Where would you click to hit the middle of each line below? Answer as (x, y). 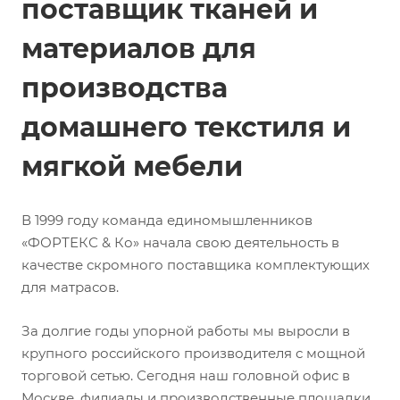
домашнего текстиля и (186, 127)
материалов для (139, 49)
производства (125, 88)
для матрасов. (70, 287)
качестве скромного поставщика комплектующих (196, 265)
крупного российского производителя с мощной (193, 353)
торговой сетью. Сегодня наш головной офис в (186, 375)
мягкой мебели (132, 167)
